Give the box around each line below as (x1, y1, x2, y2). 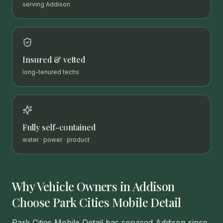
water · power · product (22, 136, 90, 143)
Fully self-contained (22, 122, 96, 132)
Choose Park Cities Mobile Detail (12, 194, 181, 210)
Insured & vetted (22, 54, 85, 65)
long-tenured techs (22, 68, 79, 76)
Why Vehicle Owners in (12, 178, 132, 194)
